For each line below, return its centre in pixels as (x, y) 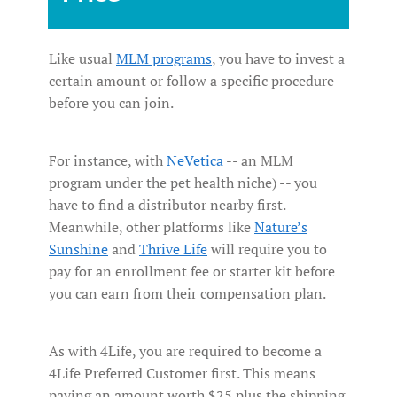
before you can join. (111, 103)
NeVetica (195, 161)
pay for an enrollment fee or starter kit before (192, 272)
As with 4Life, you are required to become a (185, 351)
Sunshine (78, 249)
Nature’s (281, 227)
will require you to (267, 249)
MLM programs (164, 59)
